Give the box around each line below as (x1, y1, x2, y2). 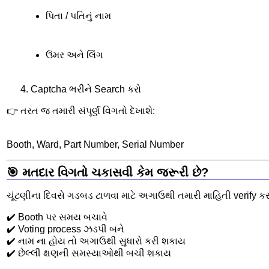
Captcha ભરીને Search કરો (31, 83, 141, 94)
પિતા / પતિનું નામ (45, 10, 111, 21)
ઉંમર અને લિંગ (45, 50, 103, 61)
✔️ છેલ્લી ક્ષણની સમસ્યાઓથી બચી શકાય (7, 248, 171, 258)
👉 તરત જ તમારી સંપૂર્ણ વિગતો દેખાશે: (7, 105, 155, 116)
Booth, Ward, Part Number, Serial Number (7, 139, 184, 150)
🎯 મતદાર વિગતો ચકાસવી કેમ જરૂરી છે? (7, 166, 208, 180)
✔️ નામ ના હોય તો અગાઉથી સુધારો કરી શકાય (7, 236, 186, 246)
